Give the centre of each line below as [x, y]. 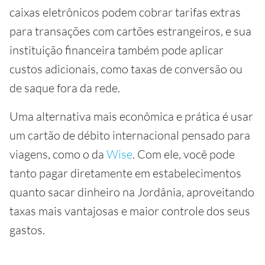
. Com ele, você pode [184, 154]
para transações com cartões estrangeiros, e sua [130, 31]
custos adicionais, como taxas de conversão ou [126, 69]
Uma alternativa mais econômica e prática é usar [131, 116]
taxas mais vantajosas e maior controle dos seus [130, 211]
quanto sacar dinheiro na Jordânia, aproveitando [132, 192]
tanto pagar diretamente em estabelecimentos [125, 173]
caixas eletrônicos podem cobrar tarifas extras [125, 12]
